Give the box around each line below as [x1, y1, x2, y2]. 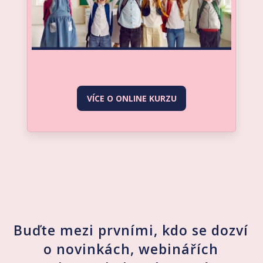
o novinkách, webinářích [43, 239, 219, 258]
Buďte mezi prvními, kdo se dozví [14, 220, 249, 240]
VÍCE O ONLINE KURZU [86, 92, 177, 104]
